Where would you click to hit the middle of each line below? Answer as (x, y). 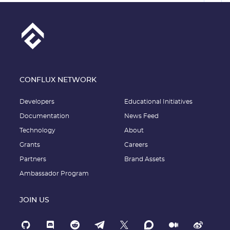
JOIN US (34, 200)
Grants (30, 145)
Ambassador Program (54, 174)
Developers (37, 102)
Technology (37, 130)
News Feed (141, 116)
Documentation (44, 116)
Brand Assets (145, 159)
